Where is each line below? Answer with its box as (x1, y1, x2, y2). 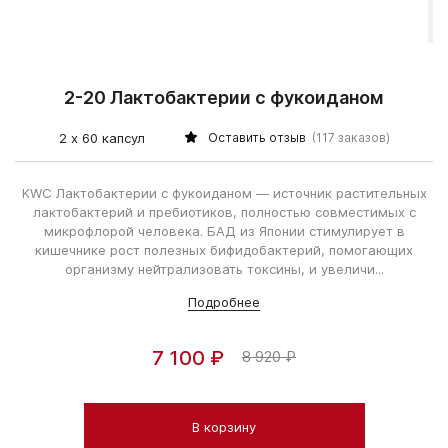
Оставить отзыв (207, 130, 306, 145)
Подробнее (188, 293, 260, 310)
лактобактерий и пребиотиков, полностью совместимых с (32, 203, 416, 220)
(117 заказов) (311, 130, 390, 145)
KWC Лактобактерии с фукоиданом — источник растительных (21, 184, 427, 201)
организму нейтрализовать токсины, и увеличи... (64, 260, 384, 277)
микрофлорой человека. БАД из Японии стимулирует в (43, 222, 405, 239)
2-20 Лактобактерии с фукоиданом (64, 86, 384, 108)
